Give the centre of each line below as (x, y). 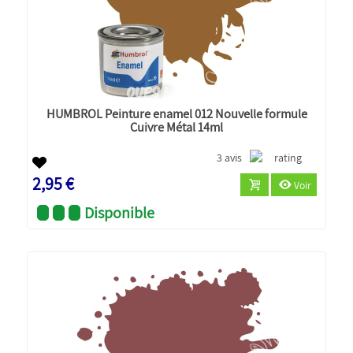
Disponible (120, 212)
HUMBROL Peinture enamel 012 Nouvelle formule (176, 113)
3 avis (230, 157)
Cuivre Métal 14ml (176, 126)
